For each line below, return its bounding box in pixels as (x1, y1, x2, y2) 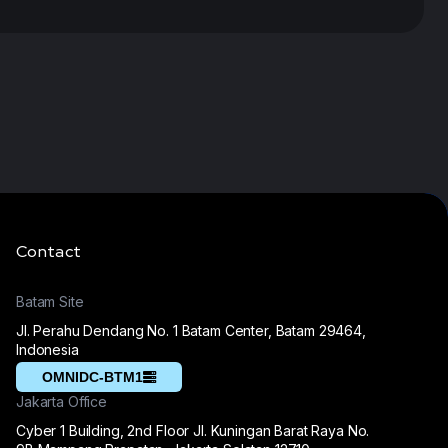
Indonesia (16, 341, 79, 358)
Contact (16, 241, 82, 262)
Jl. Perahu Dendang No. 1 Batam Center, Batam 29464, (16, 322, 366, 339)
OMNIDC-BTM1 (42, 369, 143, 385)
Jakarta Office (16, 393, 108, 410)
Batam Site (16, 293, 84, 310)
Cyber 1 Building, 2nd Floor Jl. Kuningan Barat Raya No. (16, 422, 370, 439)
